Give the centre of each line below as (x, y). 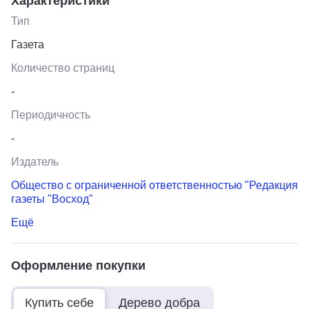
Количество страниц (63, 68)
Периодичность (51, 114)
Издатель (35, 161)
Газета (28, 44)
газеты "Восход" (52, 199)
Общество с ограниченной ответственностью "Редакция (154, 185)
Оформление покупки (78, 265)
